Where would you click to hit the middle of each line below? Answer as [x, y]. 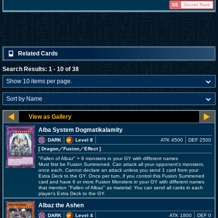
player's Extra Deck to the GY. [72, 193]
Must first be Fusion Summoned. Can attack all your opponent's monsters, [121, 164]
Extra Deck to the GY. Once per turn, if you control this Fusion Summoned [121, 176]
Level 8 [84, 140]
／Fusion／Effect [78, 149]
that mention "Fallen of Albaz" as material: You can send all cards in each [121, 188]
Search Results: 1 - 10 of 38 [41, 69]
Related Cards [38, 54]
